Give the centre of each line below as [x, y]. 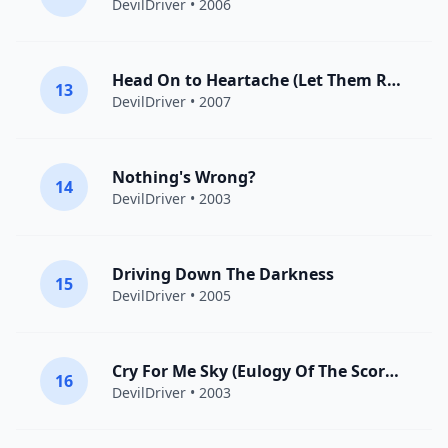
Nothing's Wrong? [184, 177]
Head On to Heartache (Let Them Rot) [394, 80]
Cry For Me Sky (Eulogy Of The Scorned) [392, 371]
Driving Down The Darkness [223, 274]
